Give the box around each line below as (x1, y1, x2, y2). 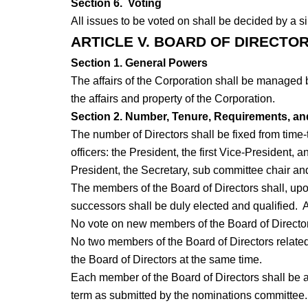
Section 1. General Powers (70, 57, 208, 69)
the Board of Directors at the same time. (70, 254, 262, 266)
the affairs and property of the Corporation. (70, 93, 275, 105)
